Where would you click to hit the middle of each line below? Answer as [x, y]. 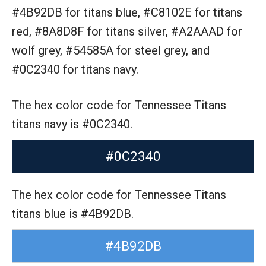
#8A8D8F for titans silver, [103, 31]
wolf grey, [39, 50]
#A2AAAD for [207, 31]
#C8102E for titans [193, 12]
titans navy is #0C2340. [72, 124]
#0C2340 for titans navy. [75, 69]
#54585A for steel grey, [128, 50]
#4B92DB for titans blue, [77, 12]
